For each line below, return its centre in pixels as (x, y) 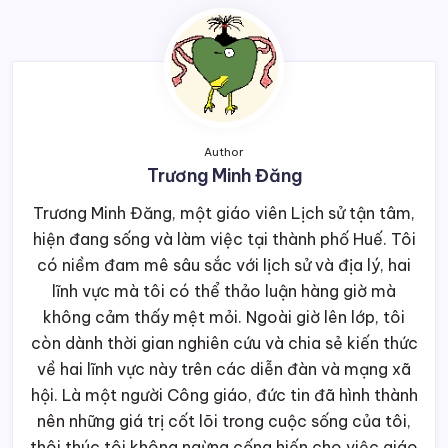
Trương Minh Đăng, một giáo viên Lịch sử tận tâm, (224, 212)
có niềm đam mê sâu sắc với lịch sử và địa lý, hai (224, 264)
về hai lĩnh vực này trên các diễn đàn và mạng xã (224, 368)
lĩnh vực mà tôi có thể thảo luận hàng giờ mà (224, 290)
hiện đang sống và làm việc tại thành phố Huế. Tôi (224, 238)
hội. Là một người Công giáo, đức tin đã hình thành (224, 394)
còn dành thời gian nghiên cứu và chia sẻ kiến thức (224, 342)
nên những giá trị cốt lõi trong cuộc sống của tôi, (224, 420)
